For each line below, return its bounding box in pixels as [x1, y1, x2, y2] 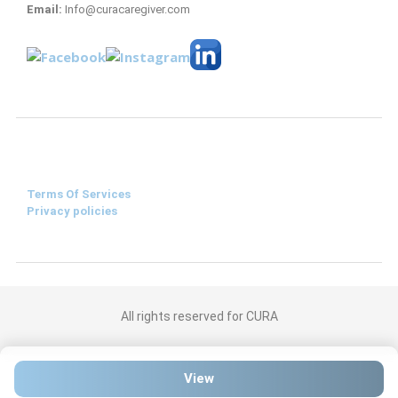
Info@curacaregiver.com [62, 3, 190, 16]
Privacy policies [27, 204, 117, 218]
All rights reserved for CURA [120, 309, 278, 323]
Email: [27, 3, 62, 16]
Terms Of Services [27, 187, 131, 201]
